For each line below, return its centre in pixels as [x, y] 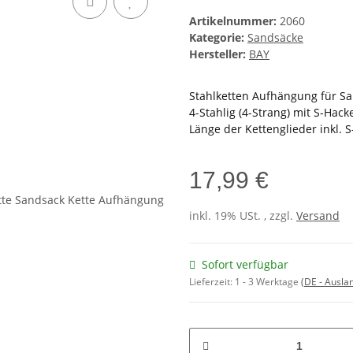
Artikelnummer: [234, 21]
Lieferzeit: [212, 282]
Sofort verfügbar [245, 265]
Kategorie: [218, 38]
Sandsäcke [275, 38]
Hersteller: [217, 54]
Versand [318, 216]
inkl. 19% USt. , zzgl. [243, 216]
